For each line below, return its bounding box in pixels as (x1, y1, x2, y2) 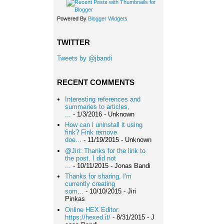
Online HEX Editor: (65, 205, 120, 213)
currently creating (65, 180, 115, 188)
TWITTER (57, 37, 90, 46)
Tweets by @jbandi (57, 54, 112, 62)
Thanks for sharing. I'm (65, 172, 132, 180)
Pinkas (65, 195, 85, 203)
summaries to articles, (65, 102, 130, 110)
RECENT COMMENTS (57, 77, 134, 86)
